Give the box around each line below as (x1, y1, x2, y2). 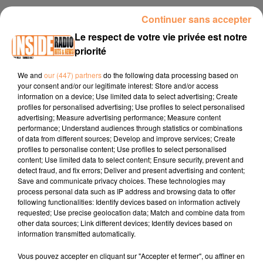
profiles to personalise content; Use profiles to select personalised (18, 143, 227, 154)
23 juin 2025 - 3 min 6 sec (6, 11, 112, 22)
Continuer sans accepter (141, 12, 251, 26)
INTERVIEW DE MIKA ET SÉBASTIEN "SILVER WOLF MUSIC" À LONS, (6, 29, 256, 43)
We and (18, 69, 44, 80)
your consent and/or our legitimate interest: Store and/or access (18, 80, 218, 90)
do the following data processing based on (102, 69, 238, 80)
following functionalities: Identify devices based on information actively (18, 196, 240, 207)
